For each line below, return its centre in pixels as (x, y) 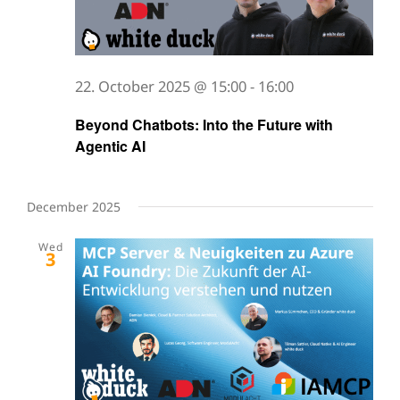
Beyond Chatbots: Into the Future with (204, 125)
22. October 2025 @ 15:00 (161, 87)
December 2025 (74, 207)
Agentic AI (110, 146)
